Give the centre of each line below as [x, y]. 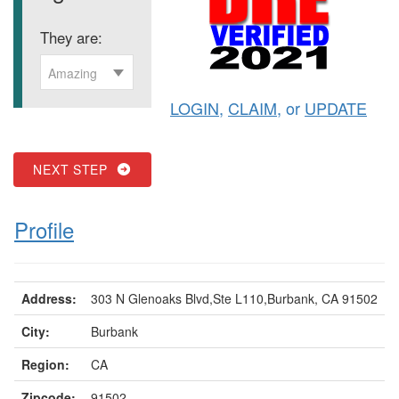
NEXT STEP [75, 169]
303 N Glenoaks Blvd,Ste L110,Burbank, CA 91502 [234, 298]
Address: [49, 298]
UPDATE [336, 107]
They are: [71, 37]
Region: [45, 364]
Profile [44, 229]
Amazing [73, 73]
